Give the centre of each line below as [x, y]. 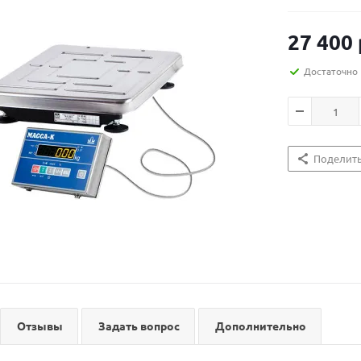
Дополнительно [261, 326]
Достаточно [331, 71]
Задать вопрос [139, 326]
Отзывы [40, 326]
